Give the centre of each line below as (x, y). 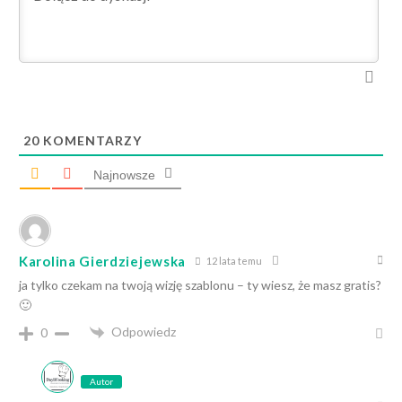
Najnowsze (124, 175)
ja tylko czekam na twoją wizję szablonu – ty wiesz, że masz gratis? (200, 285)
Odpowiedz (144, 332)
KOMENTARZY (91, 140)
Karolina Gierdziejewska (103, 261)
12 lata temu (234, 260)
